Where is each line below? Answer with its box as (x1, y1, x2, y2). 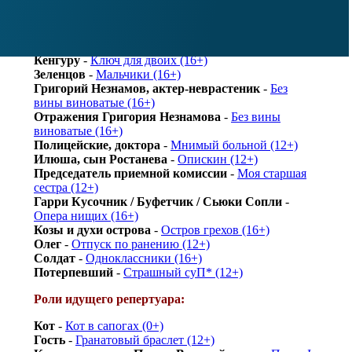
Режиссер (34, 10, 87, 24)
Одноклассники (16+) (86, 251, 202, 265)
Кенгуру (34, 53, 80, 67)
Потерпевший (34, 265, 113, 279)
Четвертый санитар (34, 38, 147, 53)
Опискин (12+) (178, 152, 258, 166)
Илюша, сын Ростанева (34, 152, 167, 166)
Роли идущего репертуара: (34, 291, 185, 306)
